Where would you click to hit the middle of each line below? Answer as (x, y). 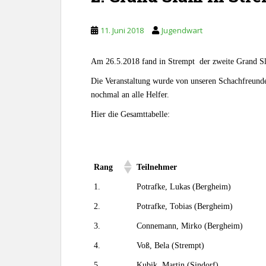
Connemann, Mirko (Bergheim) (190, 226)
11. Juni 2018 (122, 30)
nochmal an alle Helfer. (130, 95)
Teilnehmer (157, 167)
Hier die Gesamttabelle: (130, 114)
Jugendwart (182, 30)
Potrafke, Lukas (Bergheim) (184, 187)
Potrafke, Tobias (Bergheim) (185, 206)
